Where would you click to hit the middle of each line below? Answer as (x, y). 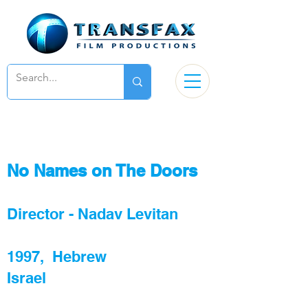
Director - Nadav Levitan (92, 214)
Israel (26, 278)
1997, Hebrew (57, 256)
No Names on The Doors (102, 170)
